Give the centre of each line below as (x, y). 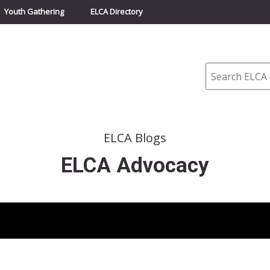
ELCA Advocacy (135, 165)
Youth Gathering (34, 11)
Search (221, 66)
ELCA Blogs (135, 137)
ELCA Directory (117, 11)
